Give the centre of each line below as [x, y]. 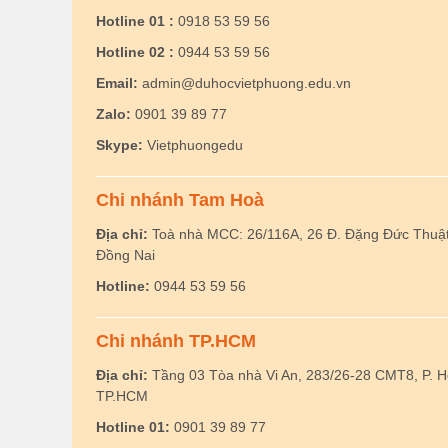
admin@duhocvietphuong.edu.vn [244, 83]
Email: [117, 83]
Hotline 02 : [135, 52]
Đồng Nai [125, 255]
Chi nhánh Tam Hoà [180, 200]
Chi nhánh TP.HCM [176, 341]
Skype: [119, 145]
